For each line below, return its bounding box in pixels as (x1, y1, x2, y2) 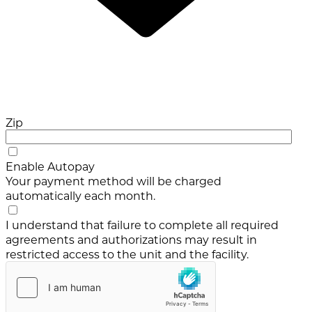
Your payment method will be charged (6, 173, 221, 188)
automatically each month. (6, 187, 155, 203)
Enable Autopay (6, 158, 95, 173)
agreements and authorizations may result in (6, 231, 257, 247)
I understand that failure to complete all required (6, 217, 279, 232)
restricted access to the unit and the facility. (6, 246, 249, 261)
